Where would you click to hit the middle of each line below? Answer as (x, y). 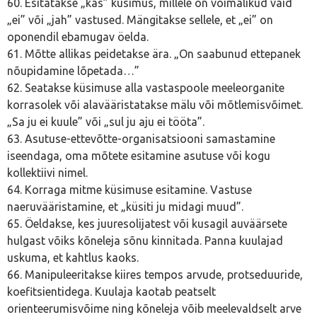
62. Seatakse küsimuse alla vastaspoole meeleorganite (146, 88)
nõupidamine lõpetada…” (73, 71)
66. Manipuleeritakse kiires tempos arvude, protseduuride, (155, 275)
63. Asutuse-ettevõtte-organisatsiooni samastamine (141, 139)
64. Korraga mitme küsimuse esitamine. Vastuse (129, 190)
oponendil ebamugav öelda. (78, 37)
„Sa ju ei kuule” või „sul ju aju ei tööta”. (106, 122)
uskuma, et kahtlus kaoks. (73, 258)
